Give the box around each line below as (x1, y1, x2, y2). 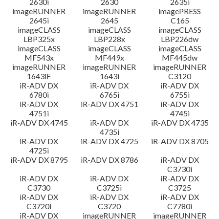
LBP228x (93, 34, 125, 44)
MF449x (94, 53, 124, 62)
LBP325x (23, 34, 55, 44)
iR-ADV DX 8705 (151, 136, 209, 146)
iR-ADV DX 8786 (80, 155, 138, 164)
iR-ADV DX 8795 (10, 155, 68, 164)
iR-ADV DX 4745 (10, 118, 68, 127)
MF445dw (162, 53, 198, 62)
